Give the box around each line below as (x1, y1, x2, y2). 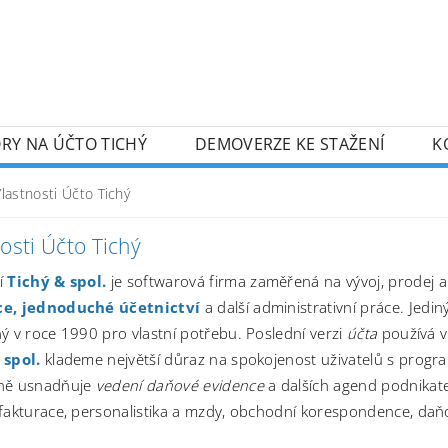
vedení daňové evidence (95, 374, 264, 395)
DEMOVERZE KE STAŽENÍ (194, 132, 385, 155)
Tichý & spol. (7, 270, 107, 291)
